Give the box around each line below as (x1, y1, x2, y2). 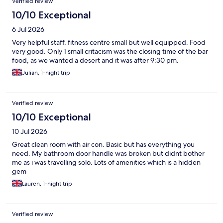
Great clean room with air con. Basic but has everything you (12, 139, 195, 149)
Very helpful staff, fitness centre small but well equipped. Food (12, 37, 206, 47)
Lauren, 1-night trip (22, 179, 72, 188)
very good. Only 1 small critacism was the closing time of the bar (12, 46, 208, 56)
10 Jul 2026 (12, 126, 47, 136)
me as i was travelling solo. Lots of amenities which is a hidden (12, 157, 201, 167)
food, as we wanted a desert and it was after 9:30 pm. (12, 55, 179, 65)
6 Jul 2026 (12, 24, 44, 34)
